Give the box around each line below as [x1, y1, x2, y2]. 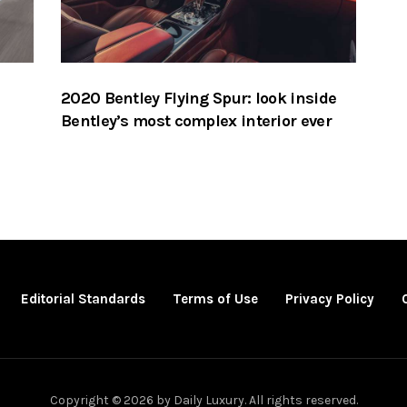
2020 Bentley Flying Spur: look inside [61, 87, 337, 108]
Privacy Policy [284, 290, 374, 307]
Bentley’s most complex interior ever [61, 110, 332, 131]
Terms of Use [172, 290, 258, 307]
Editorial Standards [20, 290, 145, 307]
